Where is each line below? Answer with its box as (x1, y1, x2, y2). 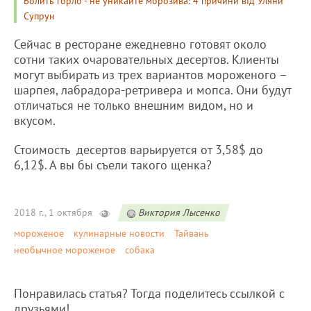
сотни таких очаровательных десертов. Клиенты (14, 51, 279, 68)
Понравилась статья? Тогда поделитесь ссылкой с (14, 285, 285, 302)
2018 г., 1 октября (14, 206, 92, 219)
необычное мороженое (14, 244, 115, 257)
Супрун (24, 10, 55, 23)
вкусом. (14, 112, 56, 129)
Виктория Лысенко (138, 206, 220, 219)
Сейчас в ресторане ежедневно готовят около (14, 36, 267, 53)
